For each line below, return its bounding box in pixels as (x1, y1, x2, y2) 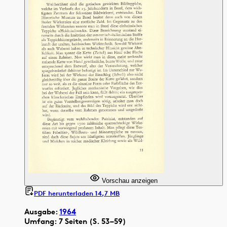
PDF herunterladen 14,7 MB (34, 188, 120, 197)
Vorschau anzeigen (100, 176, 158, 184)
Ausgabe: (24, 207, 59, 217)
